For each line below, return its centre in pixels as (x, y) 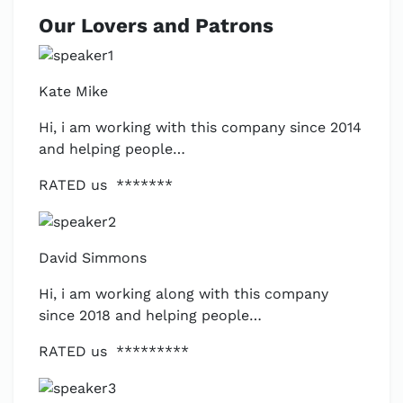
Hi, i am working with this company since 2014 (200, 127)
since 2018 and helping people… (150, 315)
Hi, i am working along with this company (184, 294)
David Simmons (93, 258)
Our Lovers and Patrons (156, 25)
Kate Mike (73, 91)
